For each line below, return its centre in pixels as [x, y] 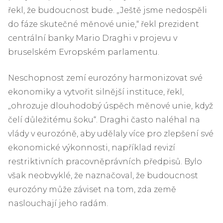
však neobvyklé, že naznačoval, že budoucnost [103, 175]
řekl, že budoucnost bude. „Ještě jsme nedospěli [108, 10]
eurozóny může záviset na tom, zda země [92, 189]
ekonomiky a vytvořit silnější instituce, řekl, [96, 92]
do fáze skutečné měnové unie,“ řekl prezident [104, 24]
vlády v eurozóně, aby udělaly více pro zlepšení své [111, 133]
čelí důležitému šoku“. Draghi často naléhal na [104, 119]
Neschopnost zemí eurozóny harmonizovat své [105, 78]
